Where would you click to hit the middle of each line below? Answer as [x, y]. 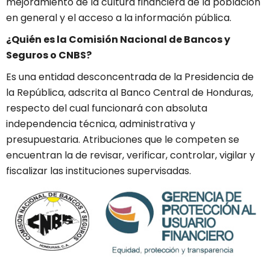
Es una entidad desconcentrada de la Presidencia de [130, 77]
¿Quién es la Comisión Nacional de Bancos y [118, 40]
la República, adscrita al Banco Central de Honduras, [130, 93]
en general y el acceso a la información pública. [119, 18]
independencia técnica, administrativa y [101, 124]
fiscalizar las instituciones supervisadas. [99, 171]
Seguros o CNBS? [49, 55]
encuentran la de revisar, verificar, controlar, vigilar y [130, 155]
